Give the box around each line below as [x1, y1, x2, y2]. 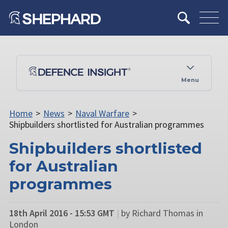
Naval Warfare [75, 107, 129, 119]
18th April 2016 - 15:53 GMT [9, 207, 115, 219]
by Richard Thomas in [121, 207, 203, 219]
